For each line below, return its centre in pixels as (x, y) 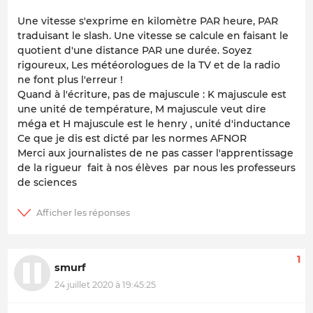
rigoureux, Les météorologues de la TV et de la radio (149, 65)
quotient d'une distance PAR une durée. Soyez (134, 51)
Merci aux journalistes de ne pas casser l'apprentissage (155, 153)
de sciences (47, 183)
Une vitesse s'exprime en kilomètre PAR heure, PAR (148, 21)
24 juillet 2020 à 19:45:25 (105, 284)
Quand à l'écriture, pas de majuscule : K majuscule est (152, 95)
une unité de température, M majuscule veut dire (142, 109)
